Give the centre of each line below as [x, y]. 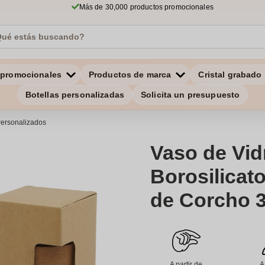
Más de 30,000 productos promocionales [146, 7]
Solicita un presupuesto [190, 95]
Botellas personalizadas [75, 95]
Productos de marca [130, 75]
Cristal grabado [230, 75]
